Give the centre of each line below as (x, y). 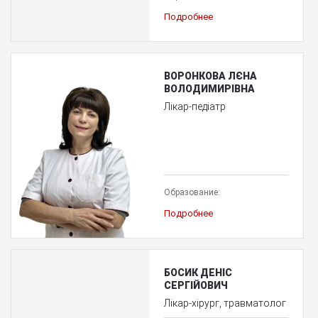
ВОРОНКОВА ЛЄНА (210, 76)
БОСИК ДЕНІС (198, 272)
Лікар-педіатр (194, 106)
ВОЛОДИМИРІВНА (209, 88)
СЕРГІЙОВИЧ (196, 285)
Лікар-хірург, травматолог (225, 303)
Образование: (192, 192)
